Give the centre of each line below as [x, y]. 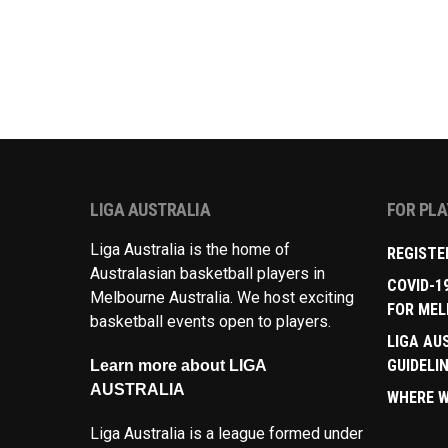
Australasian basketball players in [207, 274]
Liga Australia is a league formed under [226, 434]
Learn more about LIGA [178, 366]
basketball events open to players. [210, 322]
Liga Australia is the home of [190, 250]
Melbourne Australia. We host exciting [222, 298]
